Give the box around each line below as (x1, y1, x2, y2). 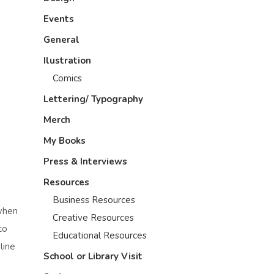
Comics (53, 72, 82, 84)
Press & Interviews (43, 155, 127, 168)
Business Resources (53, 194, 135, 206)
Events (43, 13, 74, 25)
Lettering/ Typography (43, 93, 143, 105)
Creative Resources (53, 212, 134, 224)
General (43, 34, 80, 46)
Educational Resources (53, 229, 147, 242)
